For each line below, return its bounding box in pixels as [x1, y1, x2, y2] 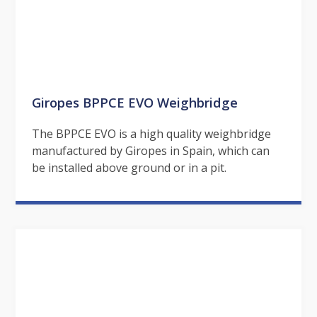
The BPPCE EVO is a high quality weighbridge [31, 126, 271, 142]
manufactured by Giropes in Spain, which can [31, 143, 270, 159]
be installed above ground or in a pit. [31, 160, 226, 176]
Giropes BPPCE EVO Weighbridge [31, 93, 238, 112]
